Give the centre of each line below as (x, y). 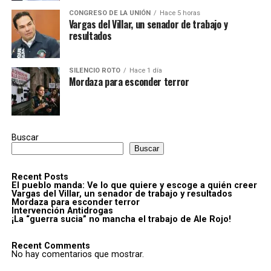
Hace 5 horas (180, 13)
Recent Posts (40, 177)
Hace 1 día (145, 71)
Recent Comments (51, 246)
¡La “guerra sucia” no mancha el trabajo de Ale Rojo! (121, 220)
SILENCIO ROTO (94, 71)
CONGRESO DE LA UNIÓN (109, 13)
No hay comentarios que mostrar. (77, 255)
